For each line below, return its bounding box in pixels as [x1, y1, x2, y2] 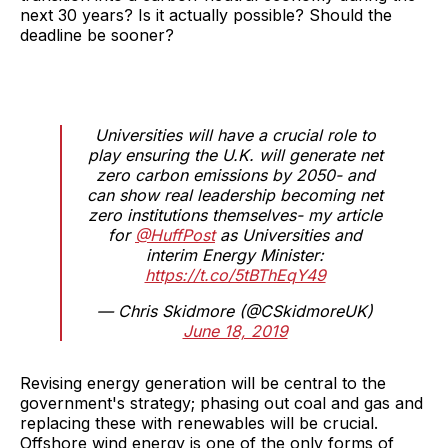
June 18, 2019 [182, 320, 288, 341]
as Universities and [215, 224, 362, 245]
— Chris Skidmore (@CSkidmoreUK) [97, 300, 373, 321]
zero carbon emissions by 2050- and [95, 164, 375, 185]
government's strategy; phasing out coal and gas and [20, 392, 423, 413]
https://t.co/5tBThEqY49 [144, 264, 326, 285]
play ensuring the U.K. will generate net [87, 144, 383, 165]
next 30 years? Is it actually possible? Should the [20, 4, 392, 25]
